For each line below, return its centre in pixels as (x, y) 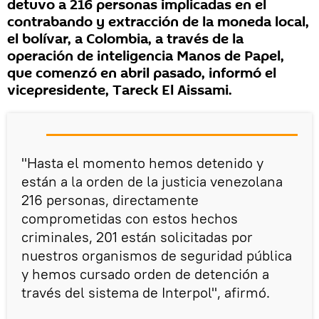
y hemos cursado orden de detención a (145, 273)
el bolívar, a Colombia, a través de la (125, 39)
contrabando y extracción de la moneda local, (158, 22)
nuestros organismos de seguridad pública (157, 255)
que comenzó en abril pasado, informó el (142, 73)
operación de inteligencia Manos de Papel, (146, 56)
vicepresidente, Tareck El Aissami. (120, 90)
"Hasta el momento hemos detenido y (142, 162)
